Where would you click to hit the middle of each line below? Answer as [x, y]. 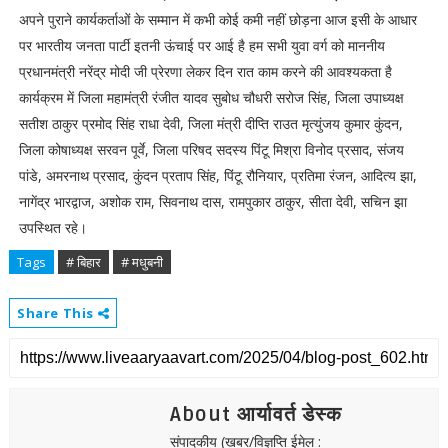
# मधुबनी [141, 262]
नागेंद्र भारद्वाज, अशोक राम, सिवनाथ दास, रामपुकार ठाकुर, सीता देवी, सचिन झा [212, 201]
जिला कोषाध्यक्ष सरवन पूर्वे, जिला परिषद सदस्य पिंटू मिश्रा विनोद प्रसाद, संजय [211, 149]
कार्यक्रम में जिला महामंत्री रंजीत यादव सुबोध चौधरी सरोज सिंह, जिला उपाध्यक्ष [211, 97]
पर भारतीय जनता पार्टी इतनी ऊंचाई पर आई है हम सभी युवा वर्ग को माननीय [201, 45]
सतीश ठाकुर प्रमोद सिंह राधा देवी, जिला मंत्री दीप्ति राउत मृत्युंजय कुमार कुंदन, [210, 123]
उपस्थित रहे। [52, 227]
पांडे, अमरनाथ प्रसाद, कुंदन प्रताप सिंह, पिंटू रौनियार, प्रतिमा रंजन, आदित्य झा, [217, 175]
